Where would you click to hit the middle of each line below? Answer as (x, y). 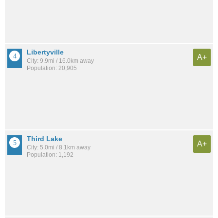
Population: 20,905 (52, 68)
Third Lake (45, 138)
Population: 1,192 (50, 154)
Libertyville (45, 52)
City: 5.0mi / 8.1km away (59, 147)
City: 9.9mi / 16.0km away (60, 61)
